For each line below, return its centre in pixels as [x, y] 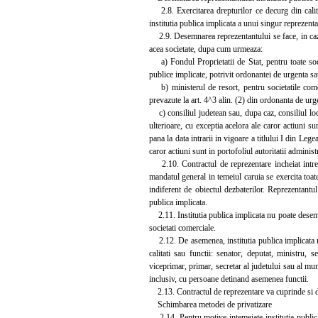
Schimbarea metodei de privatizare [210, 304]
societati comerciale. [182, 227]
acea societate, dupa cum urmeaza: [206, 49]
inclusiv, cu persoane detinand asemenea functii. [229, 279]
